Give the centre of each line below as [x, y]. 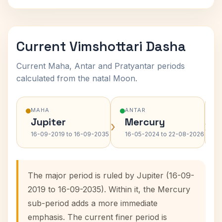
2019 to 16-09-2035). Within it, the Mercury [109, 189]
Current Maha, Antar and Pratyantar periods [101, 66]
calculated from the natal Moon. [77, 78]
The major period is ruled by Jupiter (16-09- [111, 175]
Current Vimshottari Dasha [101, 46]
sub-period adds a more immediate [93, 203]
